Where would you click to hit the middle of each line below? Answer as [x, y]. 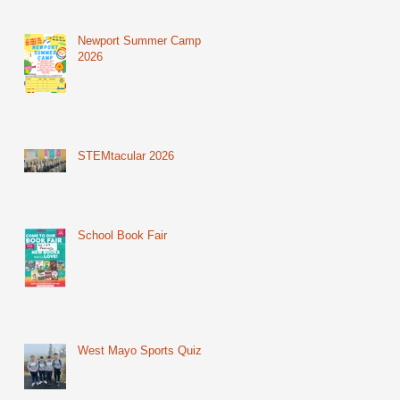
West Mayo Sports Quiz [140, 350]
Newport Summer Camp [139, 40]
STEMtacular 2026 [126, 155]
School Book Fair [122, 235]
